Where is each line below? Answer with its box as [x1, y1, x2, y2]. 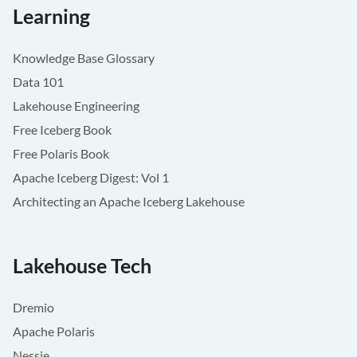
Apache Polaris [13, 324, 95, 339]
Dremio [13, 300, 54, 316]
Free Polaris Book [13, 146, 109, 162]
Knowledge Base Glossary [13, 50, 155, 66]
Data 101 [13, 74, 64, 90]
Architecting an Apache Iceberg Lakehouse [13, 194, 245, 210]
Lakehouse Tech [13, 253, 151, 278]
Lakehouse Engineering [13, 98, 139, 114]
